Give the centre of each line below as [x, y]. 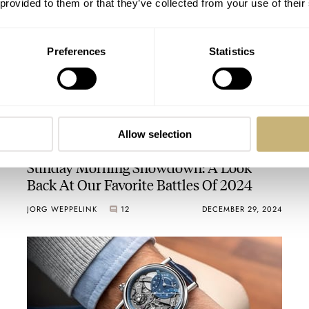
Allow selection [154, 134]
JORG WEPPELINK [62, 209]
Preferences [77, 51]
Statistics [232, 51]
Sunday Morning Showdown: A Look [139, 166]
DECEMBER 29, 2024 [242, 209]
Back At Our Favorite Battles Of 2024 [139, 183]
